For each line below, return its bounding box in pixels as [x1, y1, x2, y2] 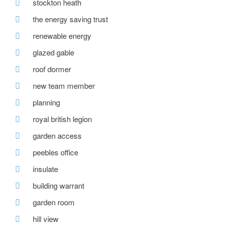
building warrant [33, 180, 84, 191]
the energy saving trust [33, 14, 108, 25]
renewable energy [33, 30, 91, 41]
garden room [33, 197, 75, 208]
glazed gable [33, 47, 74, 58]
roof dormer [33, 64, 71, 75]
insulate [33, 163, 58, 175]
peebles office [33, 147, 78, 158]
